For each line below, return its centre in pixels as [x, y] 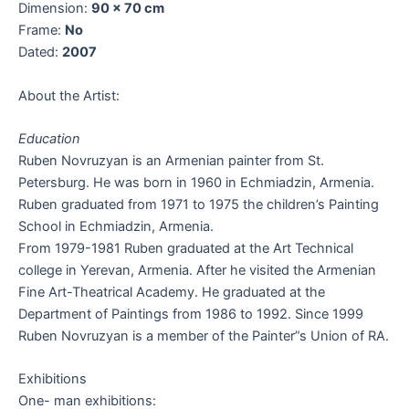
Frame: [42, 31]
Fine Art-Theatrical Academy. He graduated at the [172, 292]
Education [49, 138]
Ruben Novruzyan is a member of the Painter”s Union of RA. [204, 336]
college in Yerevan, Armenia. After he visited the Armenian [197, 270]
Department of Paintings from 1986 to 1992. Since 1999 [191, 314]
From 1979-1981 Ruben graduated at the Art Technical [186, 248]
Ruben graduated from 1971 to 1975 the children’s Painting [199, 204]
